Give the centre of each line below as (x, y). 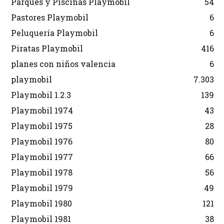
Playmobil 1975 (42, 125)
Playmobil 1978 (42, 172)
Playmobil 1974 (42, 110)
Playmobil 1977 (42, 156)
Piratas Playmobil (47, 48)
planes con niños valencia (63, 63)
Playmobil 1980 (41, 203)
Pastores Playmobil (50, 17)
